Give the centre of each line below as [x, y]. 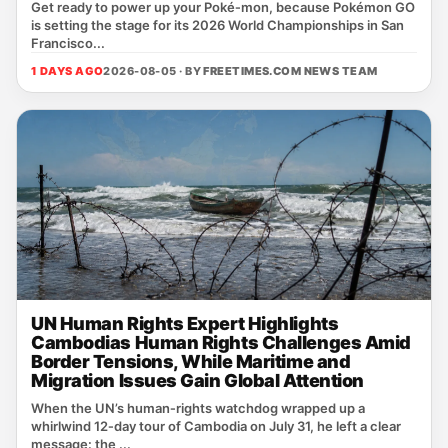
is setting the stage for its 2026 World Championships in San [217, 25]
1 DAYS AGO [67, 71]
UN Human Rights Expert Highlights [185, 323]
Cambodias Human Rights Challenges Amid [221, 342]
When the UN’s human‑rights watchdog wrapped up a [198, 408]
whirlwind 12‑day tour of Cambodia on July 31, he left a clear [216, 426]
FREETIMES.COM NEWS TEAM [290, 71]
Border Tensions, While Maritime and [191, 361]
